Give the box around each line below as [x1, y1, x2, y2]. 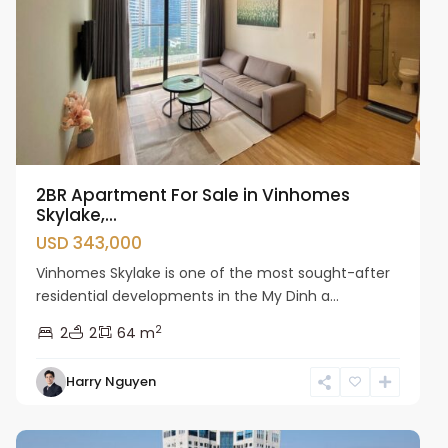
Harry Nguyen [66, 372, 157, 392]
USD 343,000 [36, 231, 143, 256]
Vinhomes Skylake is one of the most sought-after [36, 263, 391, 284]
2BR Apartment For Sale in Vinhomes [36, 183, 351, 208]
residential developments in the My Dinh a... [36, 286, 340, 307]
